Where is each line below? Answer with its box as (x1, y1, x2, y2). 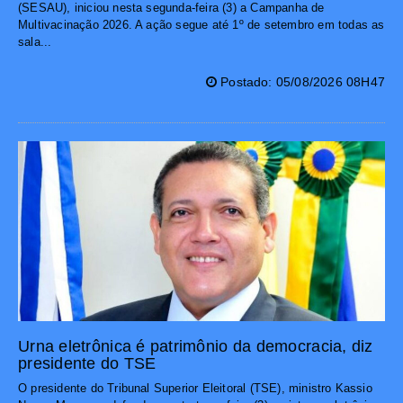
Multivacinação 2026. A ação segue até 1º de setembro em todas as (18, 18, 385, 32)
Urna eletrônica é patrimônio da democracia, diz (18, 337, 373, 356)
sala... (18, 35, 52, 49)
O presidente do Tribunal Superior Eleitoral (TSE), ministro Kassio (18, 381, 372, 396)
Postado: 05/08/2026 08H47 (216, 75, 385, 90)
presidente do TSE (18, 354, 157, 373)
